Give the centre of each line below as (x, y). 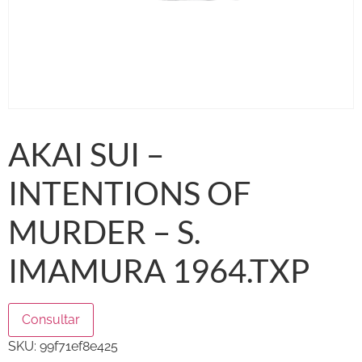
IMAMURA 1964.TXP (159, 270)
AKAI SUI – (86, 154)
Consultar (51, 319)
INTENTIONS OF (130, 193)
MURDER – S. (104, 232)
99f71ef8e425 (79, 346)
